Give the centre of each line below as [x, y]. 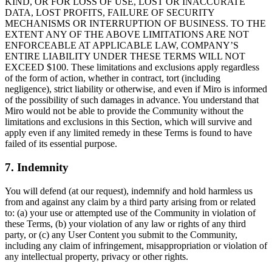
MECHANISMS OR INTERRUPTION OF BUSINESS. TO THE [135, 24]
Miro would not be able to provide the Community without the [124, 111]
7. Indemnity [37, 168]
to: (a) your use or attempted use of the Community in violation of [130, 212]
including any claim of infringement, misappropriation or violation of [136, 245]
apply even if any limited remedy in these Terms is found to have [128, 133]
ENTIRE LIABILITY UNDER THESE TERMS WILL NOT [125, 56]
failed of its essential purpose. [61, 144]
